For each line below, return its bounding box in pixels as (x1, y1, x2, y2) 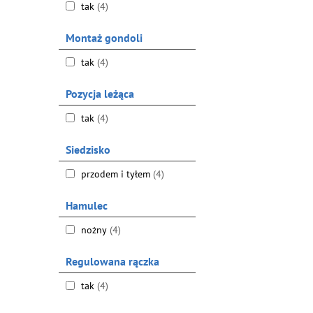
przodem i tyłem (78, 168, 153, 180)
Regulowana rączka (65, 254, 159, 268)
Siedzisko (65, 143, 110, 156)
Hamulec (65, 198, 108, 212)
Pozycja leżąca (65, 87, 134, 101)
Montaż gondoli (65, 31, 143, 45)
